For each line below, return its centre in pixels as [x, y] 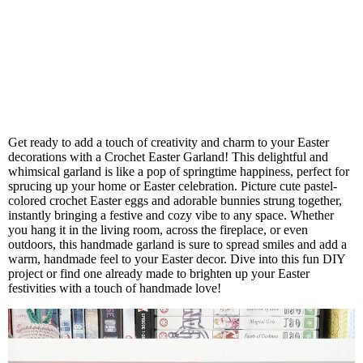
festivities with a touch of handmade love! [115, 288]
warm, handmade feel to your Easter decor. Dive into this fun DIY [177, 259]
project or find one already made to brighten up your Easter [159, 273]
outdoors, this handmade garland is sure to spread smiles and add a [177, 244]
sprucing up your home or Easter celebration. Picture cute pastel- [173, 186]
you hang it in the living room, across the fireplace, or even [158, 230]
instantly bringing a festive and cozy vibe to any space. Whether [171, 215]
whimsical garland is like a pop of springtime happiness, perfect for [179, 171]
